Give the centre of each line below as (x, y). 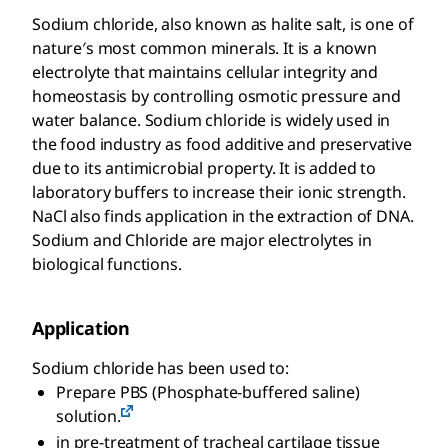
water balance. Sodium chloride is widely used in (211, 119)
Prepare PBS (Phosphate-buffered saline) (208, 391)
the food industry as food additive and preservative (222, 143)
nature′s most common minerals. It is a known (204, 47)
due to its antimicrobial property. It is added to (204, 167)
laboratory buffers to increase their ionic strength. (219, 191)
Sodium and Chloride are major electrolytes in (202, 239)
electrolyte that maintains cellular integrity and (205, 71)
